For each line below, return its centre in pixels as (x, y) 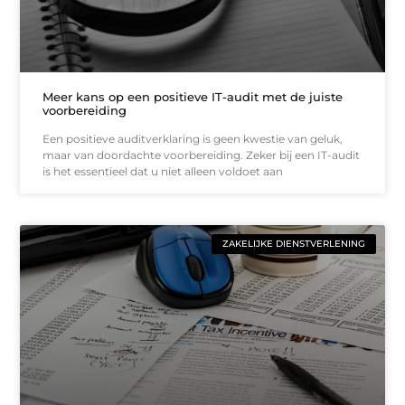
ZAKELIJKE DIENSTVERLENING (293, 243)
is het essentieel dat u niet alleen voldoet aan (163, 171)
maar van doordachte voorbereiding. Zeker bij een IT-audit (202, 155)
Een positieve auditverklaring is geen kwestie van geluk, (193, 138)
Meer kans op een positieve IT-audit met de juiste (193, 96)
